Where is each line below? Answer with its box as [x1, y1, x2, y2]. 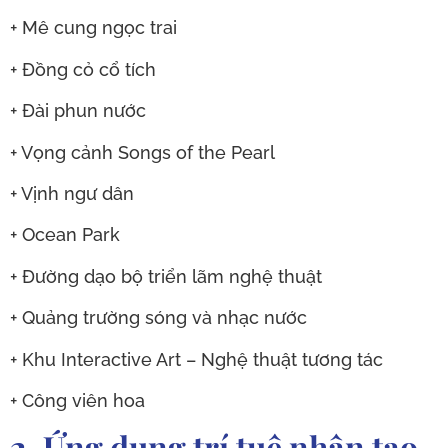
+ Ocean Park [10, 224, 120, 246]
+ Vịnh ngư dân [10, 182, 134, 204]
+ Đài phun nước [10, 100, 146, 122]
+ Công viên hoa [10, 389, 145, 411]
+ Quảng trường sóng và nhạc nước [10, 307, 307, 329]
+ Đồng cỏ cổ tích [10, 58, 156, 80]
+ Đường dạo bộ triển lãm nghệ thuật [10, 265, 322, 287]
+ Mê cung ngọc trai [10, 17, 177, 39]
